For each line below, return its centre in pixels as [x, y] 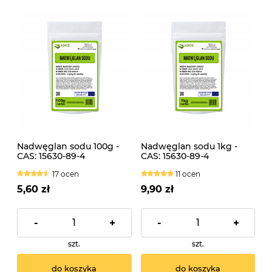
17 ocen [65, 174]
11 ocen [188, 174]
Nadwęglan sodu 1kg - [189, 146]
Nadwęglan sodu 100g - [68, 146]
